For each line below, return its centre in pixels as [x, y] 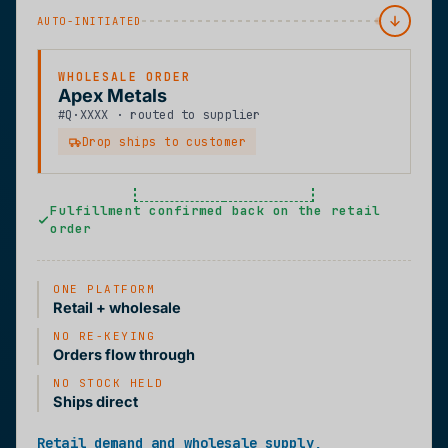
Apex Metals [112, 96]
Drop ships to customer [164, 142]
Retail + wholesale [117, 308]
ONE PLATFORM [104, 289]
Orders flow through [124, 355]
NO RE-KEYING [104, 336]
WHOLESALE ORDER [124, 77]
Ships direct [95, 402]
